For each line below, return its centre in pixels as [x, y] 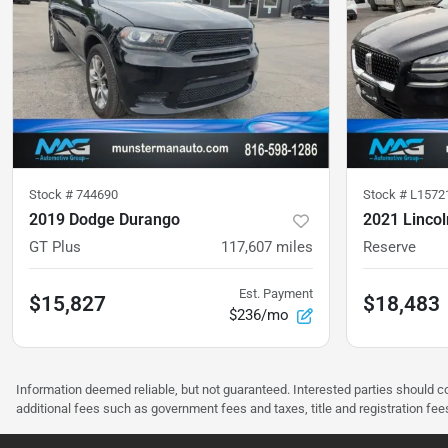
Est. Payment [276, 294]
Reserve [389, 247]
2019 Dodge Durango [104, 220]
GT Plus [55, 247]
